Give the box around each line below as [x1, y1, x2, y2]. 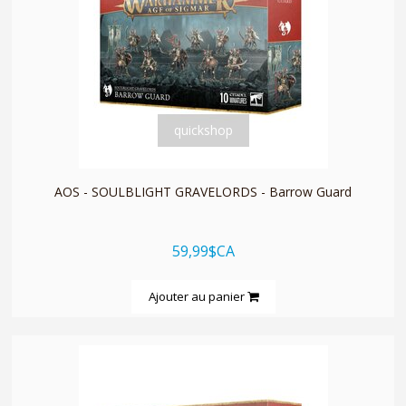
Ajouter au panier [148, 287, 247, 304]
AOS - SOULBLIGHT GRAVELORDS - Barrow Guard [54, 182, 352, 200]
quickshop [173, 121, 233, 139]
